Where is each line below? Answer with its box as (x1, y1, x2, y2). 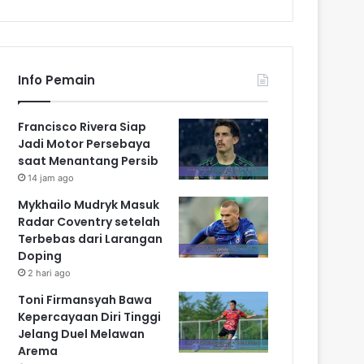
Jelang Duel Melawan (18, 325, 145, 342)
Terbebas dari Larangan (18, 230, 163, 247)
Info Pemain (18, 71, 96, 89)
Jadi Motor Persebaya (18, 135, 151, 152)
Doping (18, 247, 63, 264)
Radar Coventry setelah (18, 213, 161, 230)
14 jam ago (28, 171, 75, 184)
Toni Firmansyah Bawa (18, 291, 153, 308)
